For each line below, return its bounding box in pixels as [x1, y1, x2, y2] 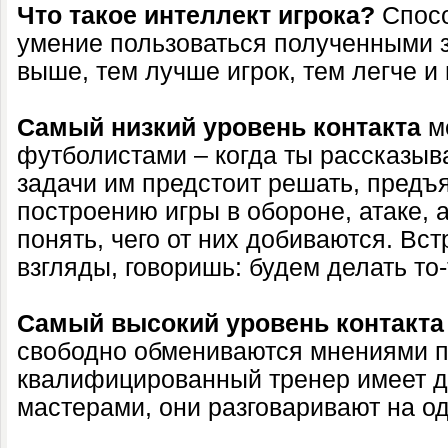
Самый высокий [17, 310, 219, 337]
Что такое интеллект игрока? [17, 2, 375, 29]
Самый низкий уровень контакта [17, 114, 421, 141]
